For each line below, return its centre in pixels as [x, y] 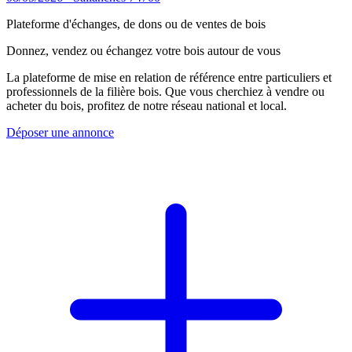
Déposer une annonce [60, 133]
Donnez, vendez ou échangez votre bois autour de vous [143, 51]
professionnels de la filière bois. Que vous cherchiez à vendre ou [165, 92]
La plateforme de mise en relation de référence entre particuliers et [169, 78]
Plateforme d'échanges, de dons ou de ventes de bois [136, 24]
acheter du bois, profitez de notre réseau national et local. [147, 106]
